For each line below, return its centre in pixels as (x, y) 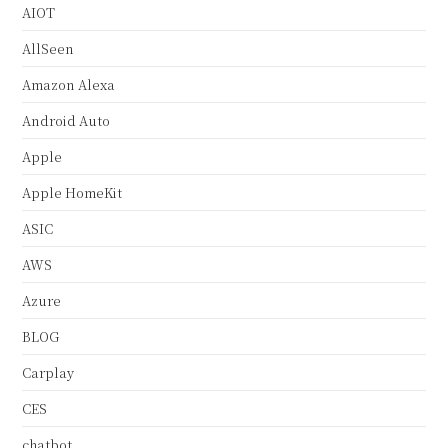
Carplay (48, 373)
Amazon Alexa (69, 85)
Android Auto (66, 121)
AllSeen (48, 49)
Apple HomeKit (72, 193)
